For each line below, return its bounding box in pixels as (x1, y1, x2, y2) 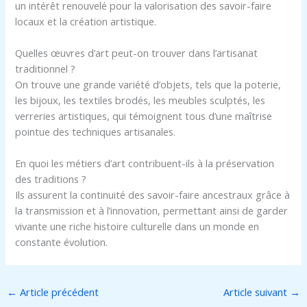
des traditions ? (15, 172, 87, 186)
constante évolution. (15, 235, 108, 249)
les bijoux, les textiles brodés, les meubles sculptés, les (15, 93, 266, 108)
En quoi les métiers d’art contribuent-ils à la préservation (15, 156, 275, 171)
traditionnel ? (15, 62, 76, 76)
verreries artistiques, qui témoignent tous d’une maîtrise (15, 109, 273, 123)
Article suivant (223, 285, 291, 299)
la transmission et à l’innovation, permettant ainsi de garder (15, 204, 288, 218)
